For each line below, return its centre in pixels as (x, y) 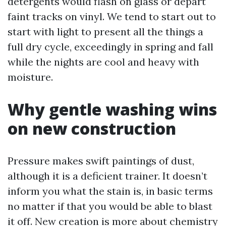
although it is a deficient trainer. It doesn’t (107, 176)
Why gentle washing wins (112, 109)
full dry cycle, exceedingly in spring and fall (110, 47)
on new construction (92, 128)
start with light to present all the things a (105, 32)
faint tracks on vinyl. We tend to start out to (112, 16)
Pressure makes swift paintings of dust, (101, 161)
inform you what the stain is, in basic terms (110, 191)
